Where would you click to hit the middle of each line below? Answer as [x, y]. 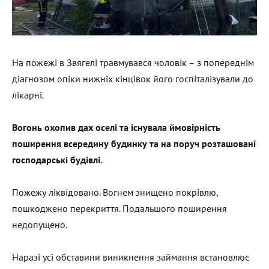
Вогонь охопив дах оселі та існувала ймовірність [116, 127]
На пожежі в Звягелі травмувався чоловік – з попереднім [133, 62]
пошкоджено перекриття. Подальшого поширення [119, 208]
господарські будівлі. [57, 159]
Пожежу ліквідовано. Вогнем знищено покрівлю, [115, 192]
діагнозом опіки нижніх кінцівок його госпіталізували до [133, 78]
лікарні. [28, 95]
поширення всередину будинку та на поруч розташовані [134, 143]
